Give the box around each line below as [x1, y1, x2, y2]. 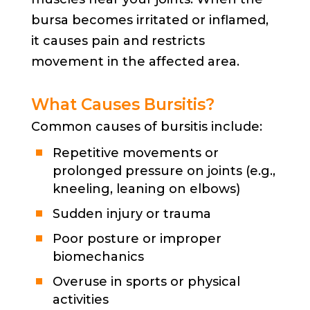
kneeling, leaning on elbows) [52, 181, 240, 197]
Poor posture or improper [52, 230, 221, 246]
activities [52, 291, 109, 307]
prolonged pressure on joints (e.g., [52, 163, 275, 179]
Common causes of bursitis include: [30, 118, 262, 134]
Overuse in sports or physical [52, 273, 240, 289]
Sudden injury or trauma [52, 206, 211, 221]
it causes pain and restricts [30, 33, 205, 48]
